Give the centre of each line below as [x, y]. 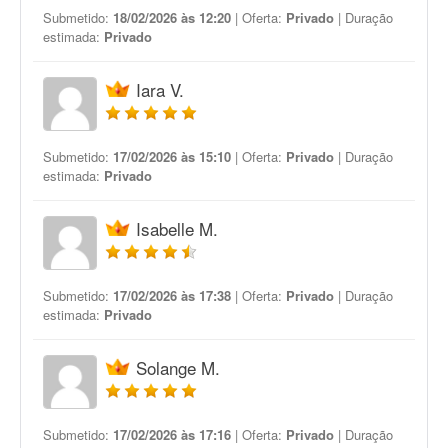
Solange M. [178, 367]
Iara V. [160, 89]
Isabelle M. [177, 228]
